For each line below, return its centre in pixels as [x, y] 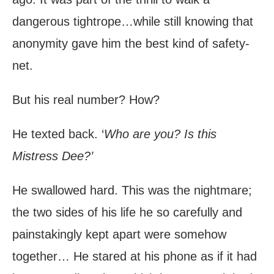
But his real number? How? [86, 100]
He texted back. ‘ [58, 134]
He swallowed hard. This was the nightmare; [132, 191]
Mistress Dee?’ [53, 156]
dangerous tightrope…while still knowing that [133, 22]
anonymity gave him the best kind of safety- [131, 44]
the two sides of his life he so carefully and [127, 213]
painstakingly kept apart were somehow [119, 235]
